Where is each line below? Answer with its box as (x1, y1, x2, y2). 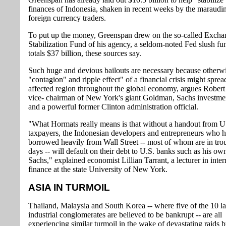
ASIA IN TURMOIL (28, 182, 110, 193)
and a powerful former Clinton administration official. (28, 102, 198, 111)
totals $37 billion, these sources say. (28, 49, 141, 58)
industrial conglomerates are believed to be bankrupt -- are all (28, 210, 222, 219)
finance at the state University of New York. (28, 165, 167, 174)
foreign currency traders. (28, 14, 106, 23)
